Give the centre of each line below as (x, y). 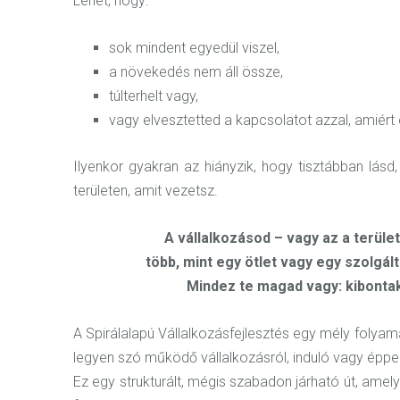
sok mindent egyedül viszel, (194, 47)
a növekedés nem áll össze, (196, 71)
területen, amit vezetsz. (146, 191)
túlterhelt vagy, (154, 96)
